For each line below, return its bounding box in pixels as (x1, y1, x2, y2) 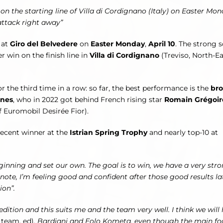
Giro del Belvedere (10, 39, 78, 49)
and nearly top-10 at (149, 128, 218, 137)
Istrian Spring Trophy (70, 128, 149, 137)
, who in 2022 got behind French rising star (13, 95, 164, 105)
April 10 (148, 39, 175, 49)
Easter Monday (91, 39, 145, 49)
